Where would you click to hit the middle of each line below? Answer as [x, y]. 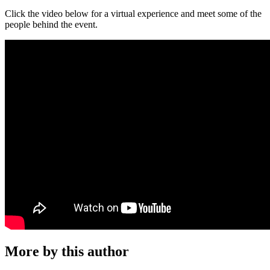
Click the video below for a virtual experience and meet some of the [133, 13]
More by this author [67, 252]
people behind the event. [51, 24]
